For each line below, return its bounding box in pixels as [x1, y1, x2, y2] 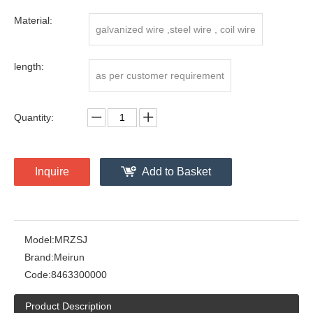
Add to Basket [142, 165, 211, 177]
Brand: [24, 251, 54, 263]
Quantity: [14, 111, 54, 123]
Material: [14, 14, 52, 26]
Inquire [35, 165, 69, 177]
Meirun [54, 251, 85, 263]
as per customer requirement [96, 69, 224, 81]
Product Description [25, 300, 112, 312]
